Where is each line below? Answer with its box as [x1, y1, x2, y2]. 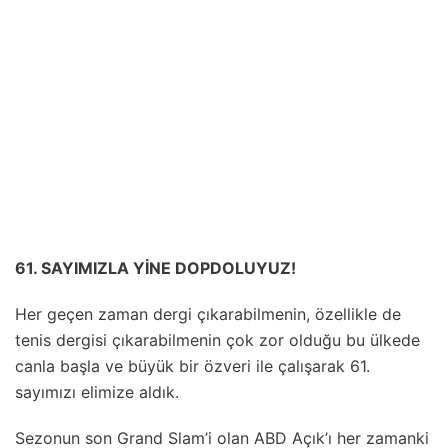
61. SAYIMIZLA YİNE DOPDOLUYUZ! [15, 257, 296, 278]
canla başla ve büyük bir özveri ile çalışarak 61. [15, 355, 370, 376]
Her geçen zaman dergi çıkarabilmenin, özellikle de [15, 303, 401, 324]
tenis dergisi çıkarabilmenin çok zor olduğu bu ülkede [15, 329, 420, 350]
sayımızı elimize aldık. [15, 381, 179, 402]
